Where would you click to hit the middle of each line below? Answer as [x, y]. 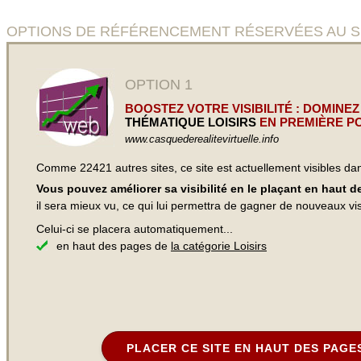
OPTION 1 [159, 85]
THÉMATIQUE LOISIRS [191, 122]
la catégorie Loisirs [219, 246]
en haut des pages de [114, 246]
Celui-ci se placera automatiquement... [135, 229]
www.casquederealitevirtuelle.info [202, 139]
